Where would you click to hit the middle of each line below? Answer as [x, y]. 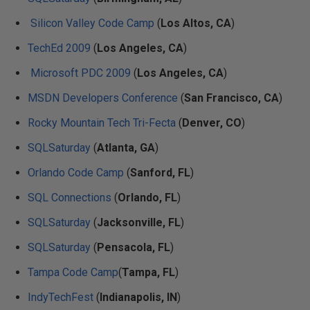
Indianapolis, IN [138, 297]
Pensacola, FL [134, 247]
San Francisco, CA [231, 98]
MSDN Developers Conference [103, 98]
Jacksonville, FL [139, 222]
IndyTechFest [61, 297]
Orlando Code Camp [76, 173]
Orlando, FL [147, 198]
